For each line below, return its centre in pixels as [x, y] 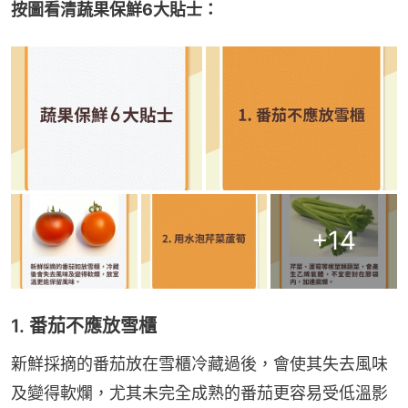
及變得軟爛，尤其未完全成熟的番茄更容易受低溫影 [199, 393]
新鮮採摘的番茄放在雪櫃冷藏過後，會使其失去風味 [199, 363]
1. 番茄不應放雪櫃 [84, 326]
